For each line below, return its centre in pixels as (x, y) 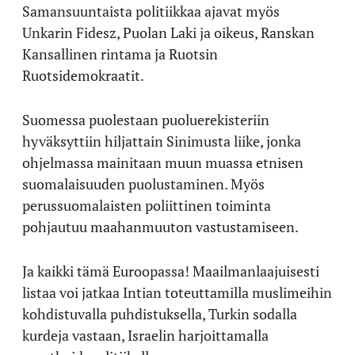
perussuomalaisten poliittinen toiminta (147, 205)
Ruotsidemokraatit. (83, 75)
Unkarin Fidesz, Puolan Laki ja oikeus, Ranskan (168, 32)
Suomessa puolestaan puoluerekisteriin (146, 120)
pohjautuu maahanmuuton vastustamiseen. (160, 227)
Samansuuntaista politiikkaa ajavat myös (151, 11)
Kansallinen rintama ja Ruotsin (120, 54)
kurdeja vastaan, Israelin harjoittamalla (145, 335)
